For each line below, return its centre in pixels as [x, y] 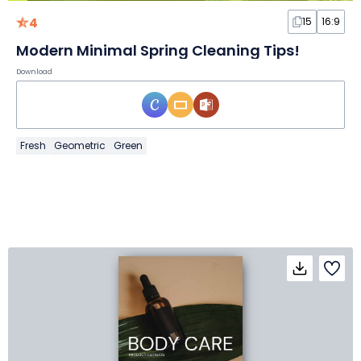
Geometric [80, 146]
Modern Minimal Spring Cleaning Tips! [158, 51]
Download [34, 72]
